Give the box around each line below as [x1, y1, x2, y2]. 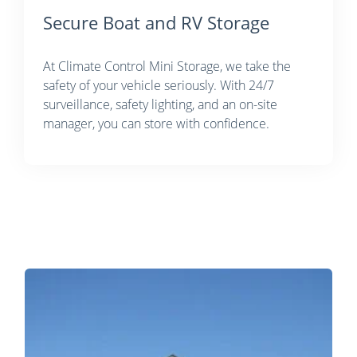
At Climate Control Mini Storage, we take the [43, 57, 291, 75]
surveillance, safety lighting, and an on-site [43, 95, 277, 113]
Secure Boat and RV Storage [43, 10, 269, 34]
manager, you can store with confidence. [43, 114, 269, 132]
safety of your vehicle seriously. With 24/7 [43, 76, 274, 94]
